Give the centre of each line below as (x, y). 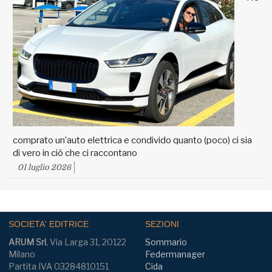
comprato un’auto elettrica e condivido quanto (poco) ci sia (132, 141)
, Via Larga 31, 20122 (86, 242)
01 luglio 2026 (44, 168)
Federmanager (175, 254)
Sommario (166, 242)
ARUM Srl (27, 242)
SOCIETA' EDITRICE (49, 224)
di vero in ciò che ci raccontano (75, 153)
